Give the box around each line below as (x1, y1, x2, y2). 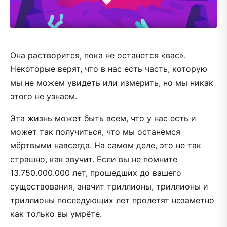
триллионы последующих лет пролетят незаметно (10, 195, 214, 205)
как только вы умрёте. (10, 208, 102, 219)
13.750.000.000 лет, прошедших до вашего (10, 167, 181, 178)
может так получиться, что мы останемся (10, 126, 180, 137)
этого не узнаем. (10, 91, 77, 101)
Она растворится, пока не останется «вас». (10, 50, 186, 60)
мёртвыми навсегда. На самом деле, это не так (10, 140, 201, 150)
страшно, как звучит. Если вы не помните (10, 154, 177, 164)
